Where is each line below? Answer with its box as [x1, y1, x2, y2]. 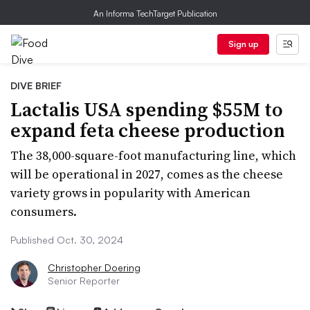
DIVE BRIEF [10, 80, 62, 91]
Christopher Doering [48, 262, 140, 273]
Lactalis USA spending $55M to [10, 96, 283, 122]
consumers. [10, 203, 77, 220]
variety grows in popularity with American [10, 184, 250, 201]
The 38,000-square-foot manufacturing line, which [10, 147, 296, 164]
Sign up [228, 39, 259, 49]
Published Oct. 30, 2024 [10, 234, 123, 246]
